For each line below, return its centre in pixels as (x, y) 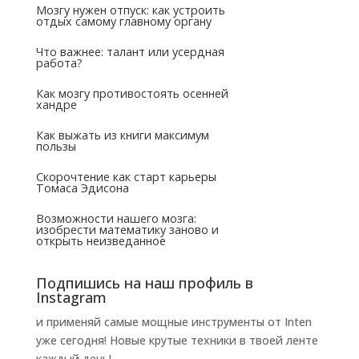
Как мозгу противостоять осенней (132, 93)
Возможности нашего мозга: (116, 218)
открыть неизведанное (101, 240)
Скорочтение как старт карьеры (126, 176)
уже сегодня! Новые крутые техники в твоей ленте (177, 340)
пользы (56, 146)
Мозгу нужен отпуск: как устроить (130, 10)
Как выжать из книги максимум (122, 135)
